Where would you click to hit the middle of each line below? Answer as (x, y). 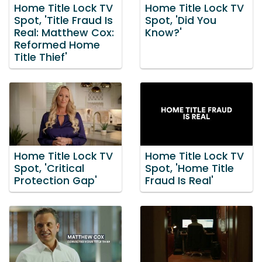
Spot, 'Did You (181, 21)
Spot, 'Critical (49, 168)
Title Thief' (41, 58)
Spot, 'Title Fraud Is (63, 21)
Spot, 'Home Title (189, 168)
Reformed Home (57, 45)
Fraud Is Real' (179, 180)
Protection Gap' (56, 180)
